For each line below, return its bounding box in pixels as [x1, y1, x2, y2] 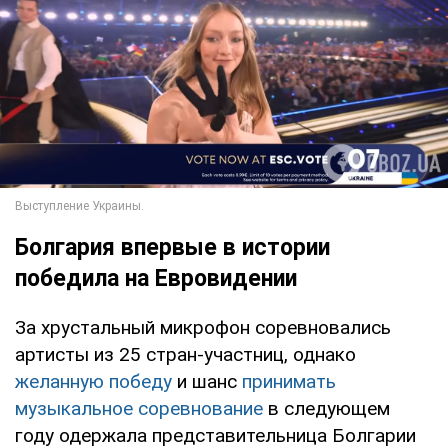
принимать [242, 369, 336, 393]
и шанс [172, 369, 242, 393]
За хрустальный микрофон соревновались [15, 315, 391, 339]
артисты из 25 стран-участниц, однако [15, 342, 356, 366]
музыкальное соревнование [15, 396, 263, 420]
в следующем [263, 396, 390, 420]
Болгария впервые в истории [15, 233, 330, 261]
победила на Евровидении [15, 264, 297, 292]
